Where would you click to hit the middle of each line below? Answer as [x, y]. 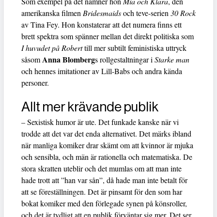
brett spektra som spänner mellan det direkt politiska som [108, 36]
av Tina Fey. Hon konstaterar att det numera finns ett [101, 24]
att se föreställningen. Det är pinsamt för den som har [102, 191]
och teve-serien [146, 13]
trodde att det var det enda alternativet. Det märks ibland [106, 133]
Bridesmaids [102, 13]
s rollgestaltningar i [125, 59]
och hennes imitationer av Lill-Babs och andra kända [102, 71]
